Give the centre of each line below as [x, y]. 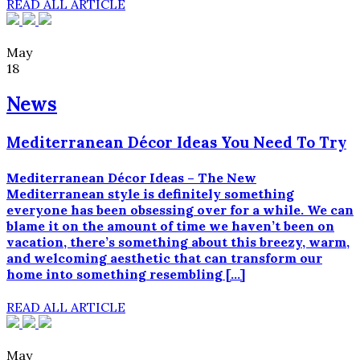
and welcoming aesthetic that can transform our [164, 258]
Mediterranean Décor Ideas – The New [131, 177]
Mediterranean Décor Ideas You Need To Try [176, 143]
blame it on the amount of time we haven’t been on [170, 225]
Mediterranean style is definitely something [150, 193]
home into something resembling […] [126, 274]
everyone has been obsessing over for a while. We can [180, 209]
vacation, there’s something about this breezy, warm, [178, 241]
